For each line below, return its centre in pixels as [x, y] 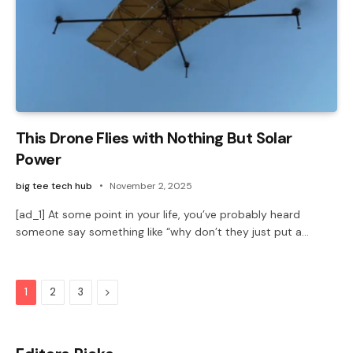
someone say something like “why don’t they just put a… [162, 231]
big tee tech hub [54, 186]
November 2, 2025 [151, 186]
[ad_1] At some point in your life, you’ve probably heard [158, 214]
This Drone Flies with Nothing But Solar [154, 137]
